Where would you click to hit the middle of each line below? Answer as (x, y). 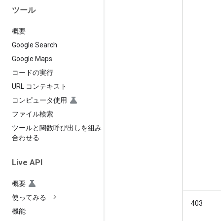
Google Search (35, 45)
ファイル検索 (33, 114)
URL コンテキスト (39, 86)
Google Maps (32, 58)
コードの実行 (33, 72)
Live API (27, 162)
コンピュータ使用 (39, 100)
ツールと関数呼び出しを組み (57, 128)
